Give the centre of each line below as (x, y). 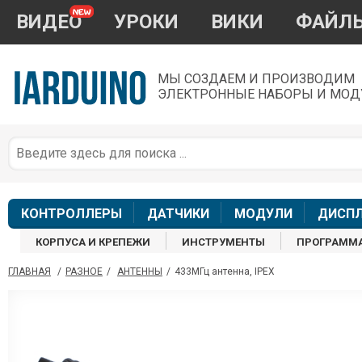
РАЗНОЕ (84, 272)
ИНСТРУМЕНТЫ (224, 242)
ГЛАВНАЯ (29, 272)
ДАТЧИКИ (178, 214)
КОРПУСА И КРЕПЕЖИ (93, 242)
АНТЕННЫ (140, 272)
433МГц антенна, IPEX (225, 272)
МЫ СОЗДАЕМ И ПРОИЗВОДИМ (256, 79)
